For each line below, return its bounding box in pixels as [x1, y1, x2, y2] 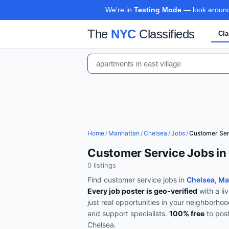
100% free [169, 209, 204, 218]
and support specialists [87, 209, 165, 218]
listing [91, 161, 112, 169]
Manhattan [108, 129, 140, 137]
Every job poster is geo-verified [87, 187, 197, 195]
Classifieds [135, 27, 195, 41]
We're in [105, 6, 134, 14]
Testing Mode [133, 6, 181, 14]
